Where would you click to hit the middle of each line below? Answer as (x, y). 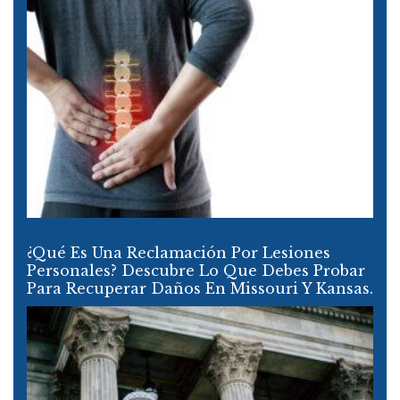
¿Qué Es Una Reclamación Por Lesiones (179, 252)
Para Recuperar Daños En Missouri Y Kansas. (200, 288)
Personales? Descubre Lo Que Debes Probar (196, 270)
